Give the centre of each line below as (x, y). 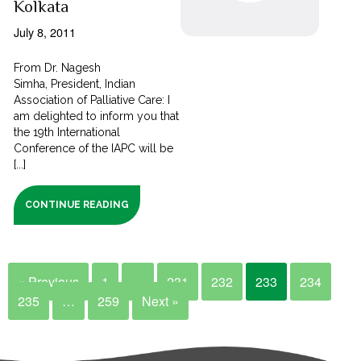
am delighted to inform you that (97, 116)
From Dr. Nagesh (58, 68)
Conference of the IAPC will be (94, 149)
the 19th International (67, 133)
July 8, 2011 (45, 32)
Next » (160, 301)
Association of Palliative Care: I (92, 100)
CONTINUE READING (77, 205)
